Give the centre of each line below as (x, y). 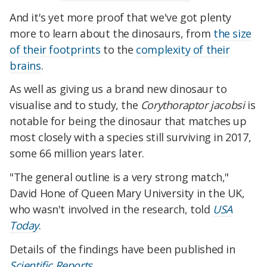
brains (25, 65)
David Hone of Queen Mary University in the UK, (127, 193)
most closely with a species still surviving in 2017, (131, 137)
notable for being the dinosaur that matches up (128, 121)
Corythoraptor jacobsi (193, 105)
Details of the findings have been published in (122, 249)
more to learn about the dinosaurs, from (112, 33)
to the (118, 49)
